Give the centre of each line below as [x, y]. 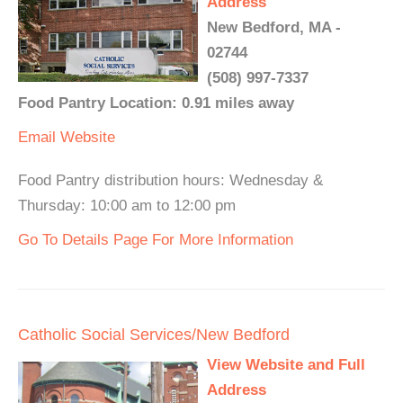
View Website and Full [286, 365]
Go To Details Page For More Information [156, 240]
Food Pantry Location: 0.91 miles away [156, 103]
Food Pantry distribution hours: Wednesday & [170, 181]
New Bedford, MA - [274, 28]
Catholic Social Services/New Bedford [154, 335]
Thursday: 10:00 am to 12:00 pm [127, 206]
